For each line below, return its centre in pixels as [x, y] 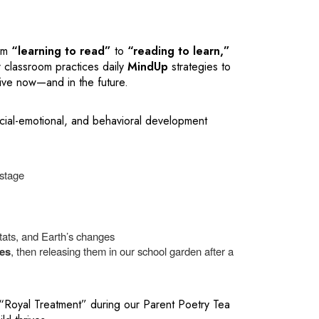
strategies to [199, 67]
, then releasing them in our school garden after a [122, 251]
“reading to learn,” [179, 51]
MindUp [148, 67]
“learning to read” [61, 51]
